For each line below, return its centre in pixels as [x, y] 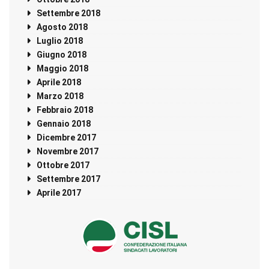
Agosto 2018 [62, 27]
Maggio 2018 [62, 69]
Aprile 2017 [59, 193]
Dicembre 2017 [66, 138]
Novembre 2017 [68, 152]
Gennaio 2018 [64, 124]
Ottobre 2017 [63, 165]
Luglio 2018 [60, 41]
